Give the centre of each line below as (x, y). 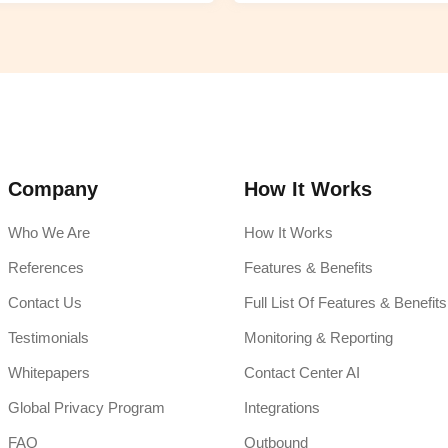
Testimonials (48, 338)
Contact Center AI (301, 373)
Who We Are (49, 233)
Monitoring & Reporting (318, 338)
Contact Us (45, 303)
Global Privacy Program (86, 408)
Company (53, 189)
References (46, 268)
